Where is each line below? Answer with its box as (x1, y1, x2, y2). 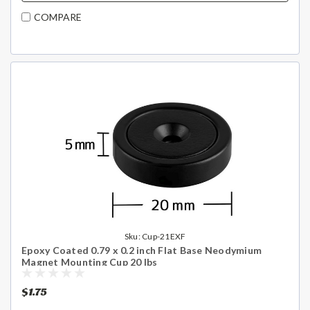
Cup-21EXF (142, 230, 186, 241)
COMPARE (34, 11, 82, 24)
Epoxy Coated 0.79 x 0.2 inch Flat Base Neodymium (21, 244, 262, 256)
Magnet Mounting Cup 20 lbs (21, 255, 158, 268)
